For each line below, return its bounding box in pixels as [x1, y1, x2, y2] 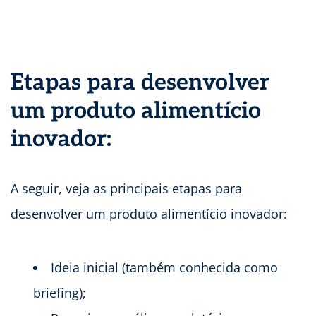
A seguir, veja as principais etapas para [11, 179, 242, 197]
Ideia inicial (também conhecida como [51, 258, 278, 276]
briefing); [33, 284, 86, 301]
